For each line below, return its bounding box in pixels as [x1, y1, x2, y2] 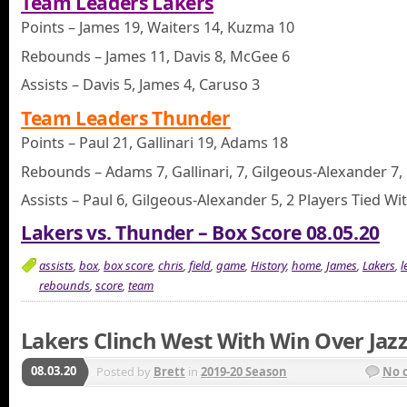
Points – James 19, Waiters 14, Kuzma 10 [21, 17, 294, 38]
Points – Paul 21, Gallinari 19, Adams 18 [21, 133, 288, 154]
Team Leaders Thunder [21, 104, 231, 131]
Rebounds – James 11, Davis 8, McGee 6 [21, 45, 290, 66]
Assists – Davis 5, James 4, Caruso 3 [21, 74, 260, 95]
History [251, 256, 286, 273]
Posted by [96, 362, 154, 380]
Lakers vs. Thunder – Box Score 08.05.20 [21, 219, 380, 246]
